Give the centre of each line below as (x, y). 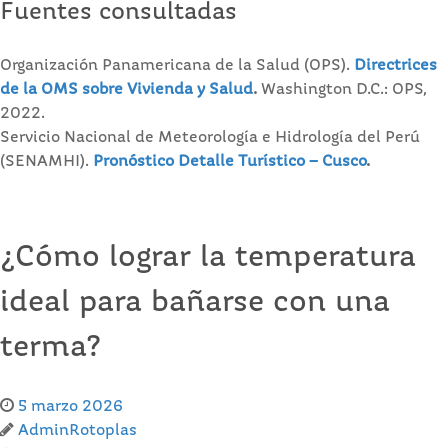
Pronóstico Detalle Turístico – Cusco (229, 161)
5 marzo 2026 (70, 406)
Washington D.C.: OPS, (342, 89)
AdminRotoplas (77, 430)
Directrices (395, 65)
